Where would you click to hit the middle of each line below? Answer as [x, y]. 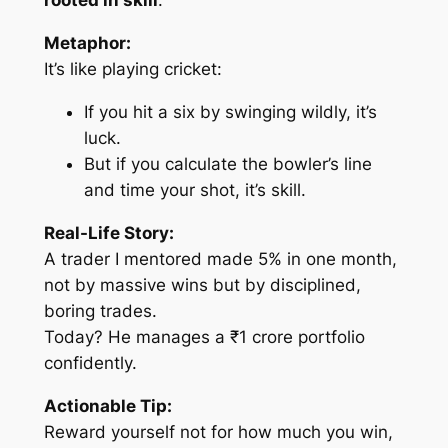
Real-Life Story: [108, 232]
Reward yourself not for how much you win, [218, 431]
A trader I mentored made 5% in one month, [220, 258]
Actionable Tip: [107, 405]
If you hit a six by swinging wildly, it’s [230, 112]
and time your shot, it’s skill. [194, 190]
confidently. [90, 362]
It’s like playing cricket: [132, 69]
